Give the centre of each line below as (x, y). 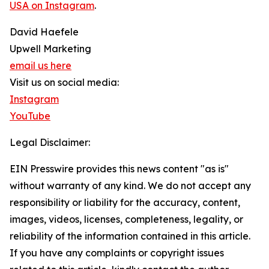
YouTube (30, 116)
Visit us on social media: (64, 83)
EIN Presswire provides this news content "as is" (119, 169)
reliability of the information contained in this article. (130, 236)
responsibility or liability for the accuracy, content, (125, 203)
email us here (41, 66)
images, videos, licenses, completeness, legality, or (126, 219)
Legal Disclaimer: (50, 143)
